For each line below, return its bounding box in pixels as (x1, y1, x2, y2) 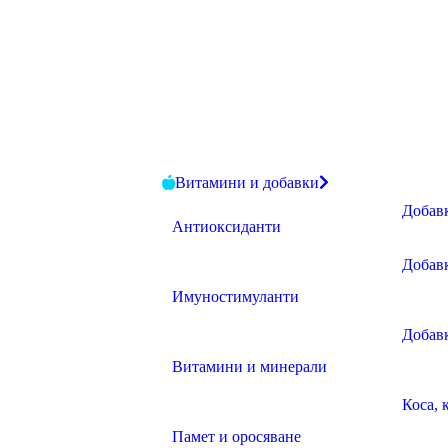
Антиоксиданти (172, 218, 281, 235)
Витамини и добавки (175, 174, 319, 191)
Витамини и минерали (172, 358, 327, 375)
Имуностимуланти (172, 288, 299, 305)
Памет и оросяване (172, 428, 301, 445)
